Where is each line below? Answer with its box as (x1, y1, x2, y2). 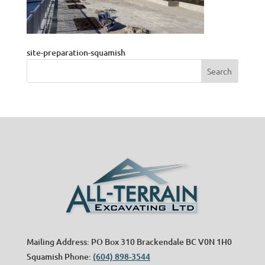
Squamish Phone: (26, 251, 93, 263)
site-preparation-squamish (26, 46, 125, 58)
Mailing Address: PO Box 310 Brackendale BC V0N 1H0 (26, 236, 232, 248)
